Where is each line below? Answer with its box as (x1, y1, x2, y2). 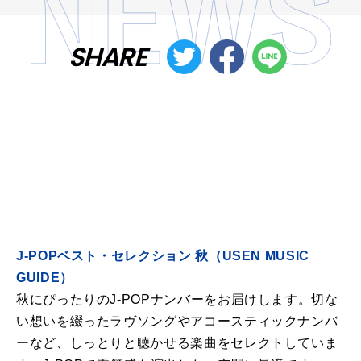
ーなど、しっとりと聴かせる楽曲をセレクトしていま (16, 336, 338, 350)
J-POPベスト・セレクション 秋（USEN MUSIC (16, 249, 309, 263)
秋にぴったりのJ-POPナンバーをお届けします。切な (16, 293, 338, 306)
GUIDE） (16, 271, 73, 284)
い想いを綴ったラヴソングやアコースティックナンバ (16, 314, 338, 328)
